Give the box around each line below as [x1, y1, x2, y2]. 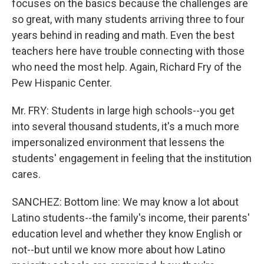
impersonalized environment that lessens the [12, 136, 225, 148]
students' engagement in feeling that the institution [12, 152, 252, 164]
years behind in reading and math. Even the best [12, 29, 235, 41]
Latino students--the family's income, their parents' [12, 212, 250, 224]
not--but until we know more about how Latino [12, 243, 225, 256]
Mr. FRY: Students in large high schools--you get [12, 104, 235, 117]
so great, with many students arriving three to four [12, 13, 245, 25]
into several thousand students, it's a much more [12, 120, 239, 133]
